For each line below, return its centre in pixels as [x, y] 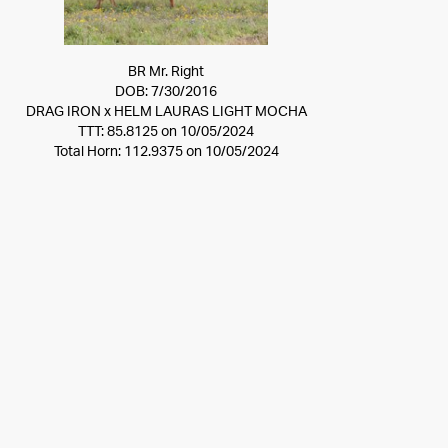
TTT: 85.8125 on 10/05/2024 [166, 132]
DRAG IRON [63, 112]
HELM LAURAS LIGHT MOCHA [210, 112]
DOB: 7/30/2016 [166, 92]
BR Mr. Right [166, 72]
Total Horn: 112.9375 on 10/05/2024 [166, 152]
